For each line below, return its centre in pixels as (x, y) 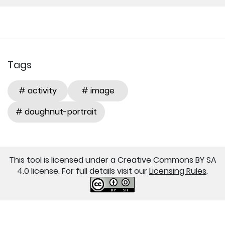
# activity (38, 90)
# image (98, 90)
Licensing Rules (178, 171)
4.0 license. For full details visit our (83, 171)
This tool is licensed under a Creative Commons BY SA (113, 160)
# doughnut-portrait (56, 111)
